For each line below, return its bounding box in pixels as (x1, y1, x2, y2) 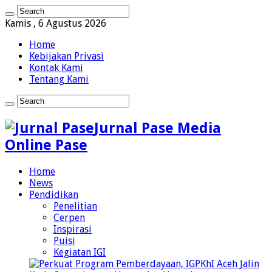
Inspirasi (53, 223, 92, 235)
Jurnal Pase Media (94, 119, 221, 137)
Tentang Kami (29, 73, 89, 85)
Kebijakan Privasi (29, 50, 104, 62)
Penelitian (53, 200, 97, 212)
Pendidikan (29, 188, 78, 200)
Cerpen (53, 211, 85, 223)
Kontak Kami (29, 62, 83, 73)
